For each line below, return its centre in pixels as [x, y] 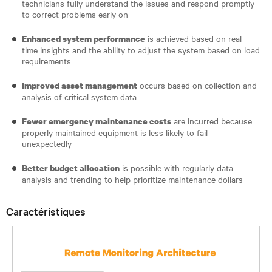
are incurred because [212, 121]
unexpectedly [48, 143]
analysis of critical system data [80, 96]
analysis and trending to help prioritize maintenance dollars [132, 179]
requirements [48, 60]
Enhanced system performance [83, 38]
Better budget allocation [71, 168]
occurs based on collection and [197, 85]
